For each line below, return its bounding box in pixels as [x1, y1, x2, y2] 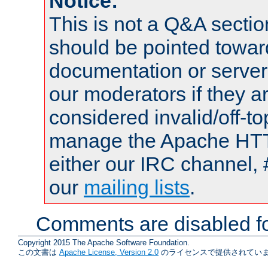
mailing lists [84, 176, 190, 199]
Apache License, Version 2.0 [59, 248, 159, 257]
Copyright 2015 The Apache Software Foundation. [18, 238, 190, 247]
